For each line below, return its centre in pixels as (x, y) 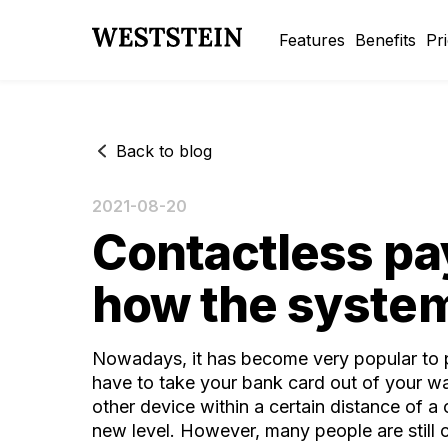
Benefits (385, 40)
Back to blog (164, 150)
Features (312, 40)
